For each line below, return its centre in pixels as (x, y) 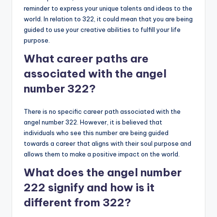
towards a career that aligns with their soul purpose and (108, 143)
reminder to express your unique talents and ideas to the (108, 8)
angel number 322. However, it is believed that (93, 122)
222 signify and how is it (89, 187)
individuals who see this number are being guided (96, 132)
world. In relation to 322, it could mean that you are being (108, 19)
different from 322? (77, 202)
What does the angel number (103, 172)
